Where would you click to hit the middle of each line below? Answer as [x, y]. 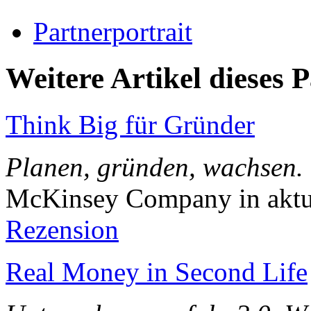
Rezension [62, 230]
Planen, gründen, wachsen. [154, 167]
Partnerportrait [113, 32]
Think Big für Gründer [130, 125]
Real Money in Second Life [157, 272]
